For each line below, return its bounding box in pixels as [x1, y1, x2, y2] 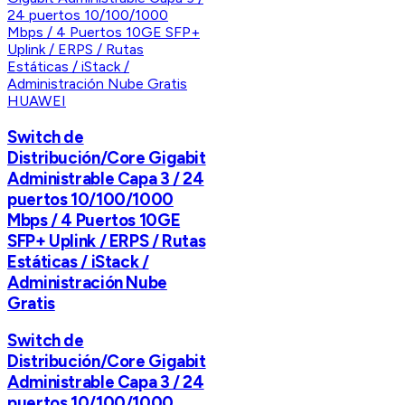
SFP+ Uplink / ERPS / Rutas [7, 230, 206, 251]
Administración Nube [7, 271, 167, 293]
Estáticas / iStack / [7, 250, 149, 272]
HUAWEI [7, 92, 66, 110]
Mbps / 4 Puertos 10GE [7, 209, 181, 231]
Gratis [7, 292, 55, 314]
